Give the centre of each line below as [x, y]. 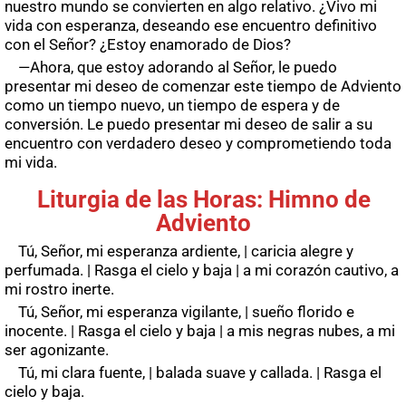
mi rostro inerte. [59, 290]
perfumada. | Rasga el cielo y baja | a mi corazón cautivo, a [202, 271]
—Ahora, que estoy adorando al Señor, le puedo [178, 68]
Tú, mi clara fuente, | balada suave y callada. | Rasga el [200, 373]
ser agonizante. [57, 350]
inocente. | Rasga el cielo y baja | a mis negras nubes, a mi [200, 331]
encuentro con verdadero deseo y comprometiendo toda [198, 144]
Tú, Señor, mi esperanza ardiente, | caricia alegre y [186, 251]
